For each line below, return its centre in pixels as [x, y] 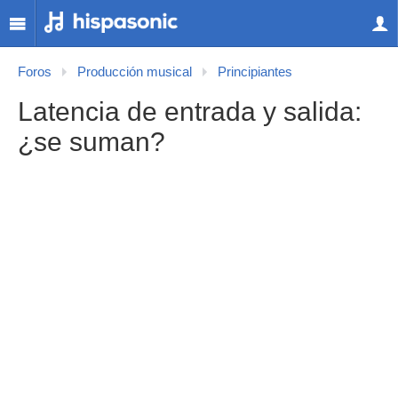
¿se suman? [92, 142]
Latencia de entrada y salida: [190, 111]
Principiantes [255, 72]
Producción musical [135, 72]
